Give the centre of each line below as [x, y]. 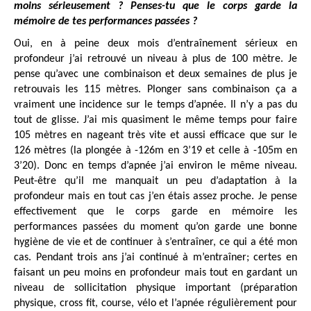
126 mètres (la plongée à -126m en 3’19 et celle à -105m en [155, 150]
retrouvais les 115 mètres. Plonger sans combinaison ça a [155, 89]
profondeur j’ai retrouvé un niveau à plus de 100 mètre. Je [155, 59]
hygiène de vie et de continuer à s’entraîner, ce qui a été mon [155, 242]
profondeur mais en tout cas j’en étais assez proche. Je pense [155, 196]
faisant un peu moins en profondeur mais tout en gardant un [155, 272]
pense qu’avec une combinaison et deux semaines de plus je [155, 74]
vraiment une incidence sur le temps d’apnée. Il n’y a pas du [155, 104]
